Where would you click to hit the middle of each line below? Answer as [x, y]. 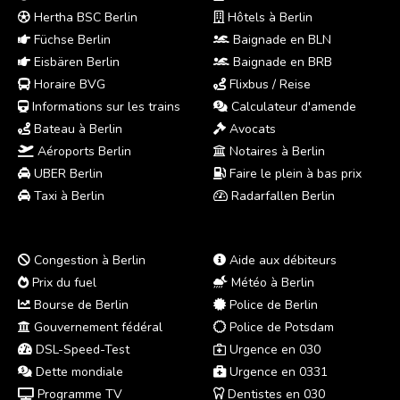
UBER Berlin [67, 174]
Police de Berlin [272, 305]
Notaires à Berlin [275, 152]
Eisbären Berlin [75, 62]
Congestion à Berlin [88, 261]
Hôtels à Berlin [268, 18]
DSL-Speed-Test [81, 350]
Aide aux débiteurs [281, 261]
